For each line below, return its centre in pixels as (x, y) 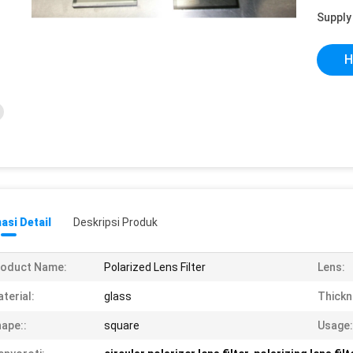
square (122, 325)
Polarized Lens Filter (155, 267)
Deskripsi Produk (115, 222)
